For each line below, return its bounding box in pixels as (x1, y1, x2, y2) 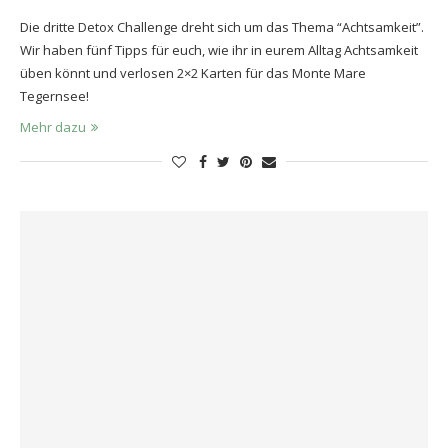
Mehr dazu (20, 117, 86, 136)
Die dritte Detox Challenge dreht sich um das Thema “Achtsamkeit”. (20, 17, 424, 36)
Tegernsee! (20, 86, 89, 105)
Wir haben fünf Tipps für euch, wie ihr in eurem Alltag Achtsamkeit (20, 40, 418, 59)
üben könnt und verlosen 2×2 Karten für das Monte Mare (20, 63, 366, 82)
